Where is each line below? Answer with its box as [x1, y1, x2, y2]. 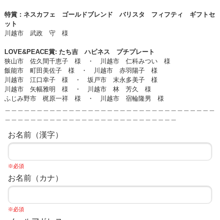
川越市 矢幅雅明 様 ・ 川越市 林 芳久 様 [4, 85, 151, 93]
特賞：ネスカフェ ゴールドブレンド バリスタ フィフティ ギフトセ [4, 10, 215, 18]
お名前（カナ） [8, 173, 63, 182]
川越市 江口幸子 [4, 76, 55, 83]
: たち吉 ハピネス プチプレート [55, 48, 155, 55]
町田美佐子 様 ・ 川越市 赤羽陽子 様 [29, 66, 158, 74]
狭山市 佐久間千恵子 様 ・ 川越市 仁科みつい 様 [4, 57, 170, 65]
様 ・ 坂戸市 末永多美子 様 [55, 76, 158, 83]
